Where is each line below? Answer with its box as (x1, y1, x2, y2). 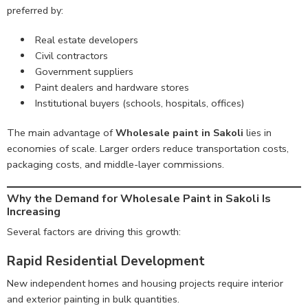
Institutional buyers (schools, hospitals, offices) (34, 96, 244, 111)
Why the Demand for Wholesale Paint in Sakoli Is (7, 191, 271, 207)
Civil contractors (34, 49, 108, 63)
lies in (243, 126, 272, 140)
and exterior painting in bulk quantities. (7, 291, 179, 306)
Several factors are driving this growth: (7, 225, 181, 239)
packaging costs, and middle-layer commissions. (7, 157, 224, 172)
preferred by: (7, 3, 63, 18)
